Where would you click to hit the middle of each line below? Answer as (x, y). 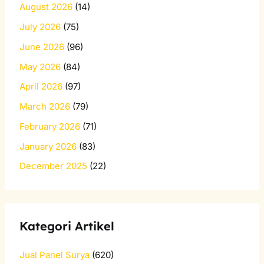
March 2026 (45, 107)
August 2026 (46, 7)
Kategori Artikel (67, 226)
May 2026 (40, 67)
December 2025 (54, 166)
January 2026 (48, 146)
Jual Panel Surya (55, 255)
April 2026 (41, 87)
